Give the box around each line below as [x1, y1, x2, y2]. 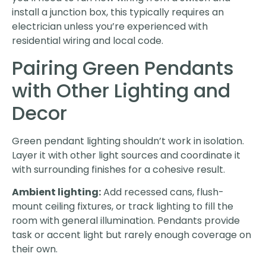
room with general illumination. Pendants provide [12, 214, 240, 228]
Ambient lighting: [12, 185, 101, 199]
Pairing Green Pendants [12, 54, 234, 81]
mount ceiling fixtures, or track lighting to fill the [12, 199, 233, 214]
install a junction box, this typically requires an [12, 5, 224, 20]
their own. [12, 242, 58, 256]
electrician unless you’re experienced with [12, 20, 208, 34]
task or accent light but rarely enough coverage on [12, 228, 251, 242]
